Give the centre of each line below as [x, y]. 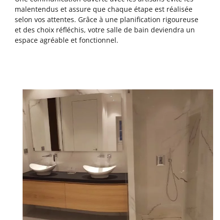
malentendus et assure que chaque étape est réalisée [104, 9]
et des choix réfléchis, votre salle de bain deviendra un [105, 29]
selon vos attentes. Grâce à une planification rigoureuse [107, 19]
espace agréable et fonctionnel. [67, 40]
